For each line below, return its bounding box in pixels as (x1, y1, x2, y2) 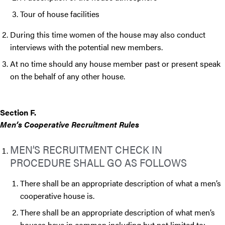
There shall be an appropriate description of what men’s (20, 206, 215, 218)
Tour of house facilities (20, 8, 101, 20)
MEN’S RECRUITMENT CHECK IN (10, 141, 162, 157)
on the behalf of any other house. (10, 70, 127, 82)
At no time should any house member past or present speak (10, 58, 220, 70)
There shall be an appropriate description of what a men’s (20, 177, 221, 189)
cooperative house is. (20, 190, 94, 202)
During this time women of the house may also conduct (10, 29, 205, 41)
